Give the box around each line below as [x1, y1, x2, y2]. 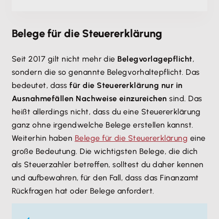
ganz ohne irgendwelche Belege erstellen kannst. [12, 120, 194, 130]
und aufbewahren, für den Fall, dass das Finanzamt [12, 173, 199, 182]
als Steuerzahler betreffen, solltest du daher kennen [12, 160, 204, 169]
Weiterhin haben [12, 133, 75, 143]
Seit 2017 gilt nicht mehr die [12, 54, 118, 64]
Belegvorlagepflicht [117, 54, 193, 64]
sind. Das [167, 94, 202, 103]
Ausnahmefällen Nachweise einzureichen [12, 94, 167, 103]
